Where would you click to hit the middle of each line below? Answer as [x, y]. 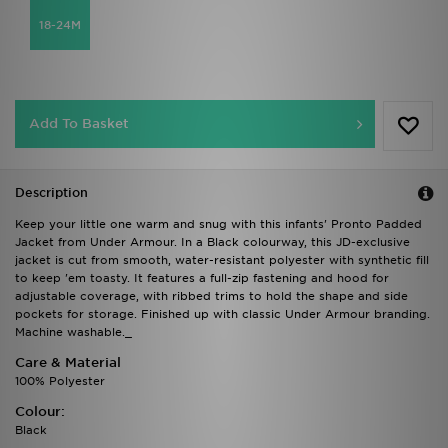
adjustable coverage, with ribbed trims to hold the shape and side [211, 296]
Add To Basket [79, 124]
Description [51, 193]
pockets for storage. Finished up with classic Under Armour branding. [222, 314]
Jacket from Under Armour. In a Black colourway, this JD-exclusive [212, 242]
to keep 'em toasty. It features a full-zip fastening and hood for [202, 278]
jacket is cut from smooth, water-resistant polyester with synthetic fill [222, 260]
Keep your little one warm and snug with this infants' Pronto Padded [218, 224]
